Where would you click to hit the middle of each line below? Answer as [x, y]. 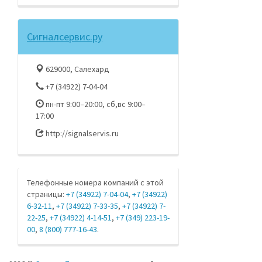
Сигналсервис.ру [65, 37]
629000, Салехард [77, 69]
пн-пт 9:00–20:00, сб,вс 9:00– [95, 104]
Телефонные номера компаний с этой [95, 182]
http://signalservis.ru [81, 133]
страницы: [46, 194]
